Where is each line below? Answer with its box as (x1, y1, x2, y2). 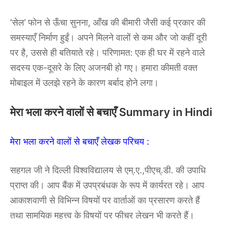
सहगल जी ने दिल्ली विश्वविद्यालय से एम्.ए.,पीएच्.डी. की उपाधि (10, 165, 206, 176)
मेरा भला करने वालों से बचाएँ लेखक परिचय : (10, 136, 149, 147)
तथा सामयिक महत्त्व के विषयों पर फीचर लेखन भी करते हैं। (10, 210, 194, 221)
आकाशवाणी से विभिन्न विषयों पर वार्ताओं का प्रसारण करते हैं (10, 195, 200, 206)
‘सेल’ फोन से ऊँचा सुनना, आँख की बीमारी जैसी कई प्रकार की (10, 17, 205, 28)
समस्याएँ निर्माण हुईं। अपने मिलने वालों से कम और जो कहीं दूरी (10, 32, 207, 43)
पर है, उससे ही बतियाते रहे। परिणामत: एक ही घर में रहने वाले (10, 47, 205, 58)
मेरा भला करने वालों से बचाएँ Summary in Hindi (10, 105, 212, 119)
